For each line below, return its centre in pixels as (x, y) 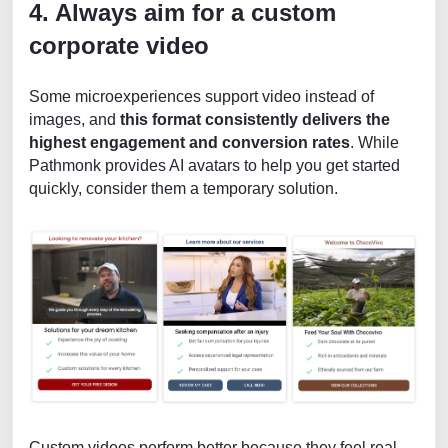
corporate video (119, 46)
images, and (74, 120)
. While (374, 143)
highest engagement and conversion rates (189, 143)
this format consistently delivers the (255, 120)
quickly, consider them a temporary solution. (183, 189)
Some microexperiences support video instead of (201, 97)
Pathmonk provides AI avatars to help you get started (214, 166)
